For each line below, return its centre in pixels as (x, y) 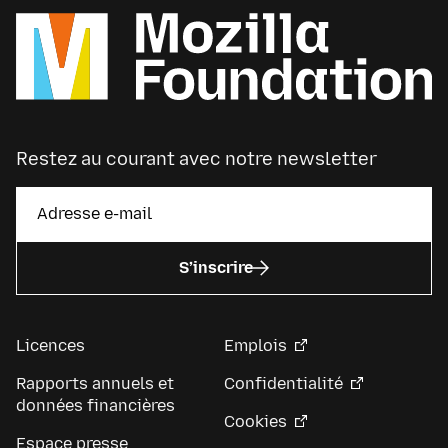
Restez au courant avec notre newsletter (196, 158)
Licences (50, 346)
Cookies (255, 422)
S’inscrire (216, 267)
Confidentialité (283, 384)
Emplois (255, 346)
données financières (95, 406)
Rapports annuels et (95, 384)
